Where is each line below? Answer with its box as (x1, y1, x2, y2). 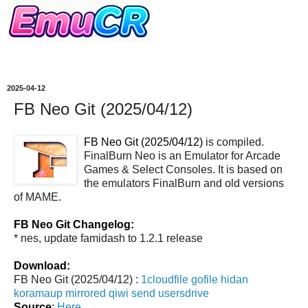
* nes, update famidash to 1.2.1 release (14, 232, 203, 244)
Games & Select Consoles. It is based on (84, 163, 283, 175)
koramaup (14, 287, 63, 299)
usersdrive (158, 287, 209, 299)
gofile (191, 273, 218, 285)
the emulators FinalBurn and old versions (84, 177, 284, 189)
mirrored (65, 287, 106, 299)
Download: (14, 259, 70, 272)
